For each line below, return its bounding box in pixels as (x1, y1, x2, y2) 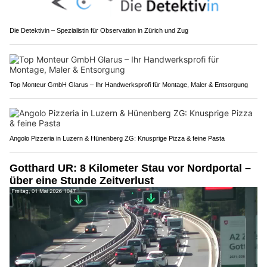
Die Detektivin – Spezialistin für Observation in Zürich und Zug (10, 27, 188, 35)
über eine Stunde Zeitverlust (10, 175, 154, 187)
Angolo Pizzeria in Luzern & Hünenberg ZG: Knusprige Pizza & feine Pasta (10, 135, 225, 142)
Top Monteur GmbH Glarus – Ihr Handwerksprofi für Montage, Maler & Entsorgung (10, 81, 248, 89)
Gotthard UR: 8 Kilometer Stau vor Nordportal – (10, 162, 251, 175)
